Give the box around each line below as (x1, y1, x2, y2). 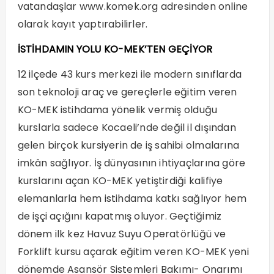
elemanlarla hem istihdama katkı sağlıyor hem (17, 191, 247, 206)
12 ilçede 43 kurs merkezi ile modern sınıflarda (17, 67, 242, 82)
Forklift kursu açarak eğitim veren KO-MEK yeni (17, 245, 249, 259)
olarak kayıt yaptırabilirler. (17, 17, 148, 32)
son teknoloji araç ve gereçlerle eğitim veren (17, 85, 237, 100)
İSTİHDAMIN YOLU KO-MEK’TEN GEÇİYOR (17, 42, 213, 57)
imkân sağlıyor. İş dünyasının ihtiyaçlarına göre (17, 156, 246, 171)
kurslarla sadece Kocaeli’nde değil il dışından (17, 120, 236, 135)
